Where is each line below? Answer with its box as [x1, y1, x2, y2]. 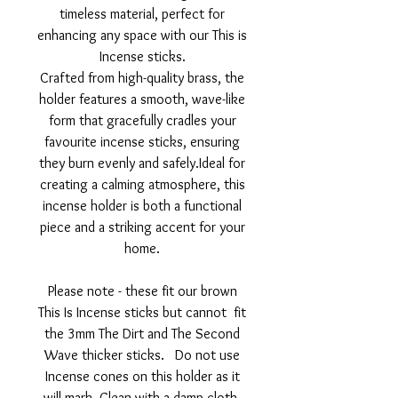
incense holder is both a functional [43, 197, 242, 215]
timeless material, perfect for [60, 5, 225, 23]
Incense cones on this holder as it [44, 368, 240, 386]
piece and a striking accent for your [39, 219, 245, 236]
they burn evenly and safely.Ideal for [39, 155, 245, 172]
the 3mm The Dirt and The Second [44, 325, 240, 343]
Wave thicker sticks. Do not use [44, 346, 240, 364]
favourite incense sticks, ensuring [44, 133, 240, 151]
